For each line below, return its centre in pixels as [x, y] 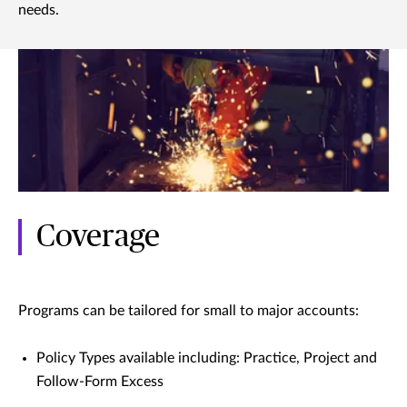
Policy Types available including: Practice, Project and [207, 358]
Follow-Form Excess [100, 382]
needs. [39, 10]
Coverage [98, 238]
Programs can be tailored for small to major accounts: [189, 311]
